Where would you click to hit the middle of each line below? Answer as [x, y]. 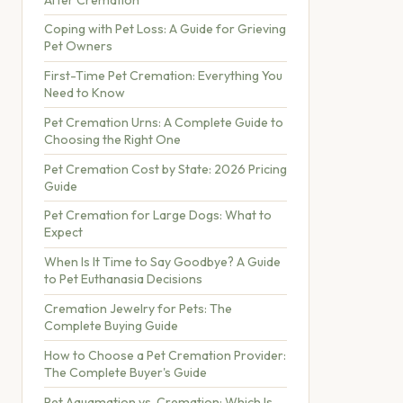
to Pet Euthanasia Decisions [123, 279]
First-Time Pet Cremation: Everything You [163, 76]
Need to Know [85, 93]
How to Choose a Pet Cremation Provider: [165, 355]
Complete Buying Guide [111, 326]
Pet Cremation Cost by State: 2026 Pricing [166, 169]
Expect [63, 233]
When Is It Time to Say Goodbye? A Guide [162, 262]
